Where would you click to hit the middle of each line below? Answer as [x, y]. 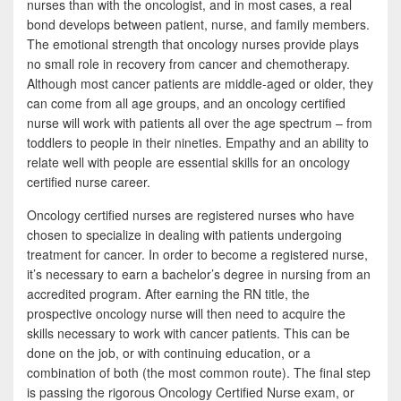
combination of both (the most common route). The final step [199, 372]
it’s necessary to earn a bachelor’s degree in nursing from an [199, 274]
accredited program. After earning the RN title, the [168, 294]
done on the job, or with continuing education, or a [169, 353]
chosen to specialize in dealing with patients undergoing [184, 235]
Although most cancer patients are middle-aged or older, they [200, 83]
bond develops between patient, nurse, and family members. [198, 24]
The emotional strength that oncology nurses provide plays [193, 44]
